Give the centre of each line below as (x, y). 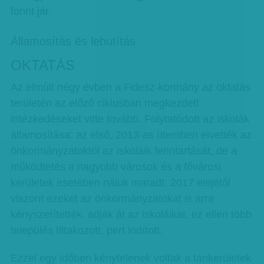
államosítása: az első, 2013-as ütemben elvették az (131, 135)
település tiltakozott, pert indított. (86, 230)
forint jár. (31, 11)
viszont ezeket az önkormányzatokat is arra (112, 199)
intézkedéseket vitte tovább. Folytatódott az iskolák (130, 119)
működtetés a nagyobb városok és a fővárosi (115, 167)
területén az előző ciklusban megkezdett (105, 103)
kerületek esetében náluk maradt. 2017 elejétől (120, 183)
